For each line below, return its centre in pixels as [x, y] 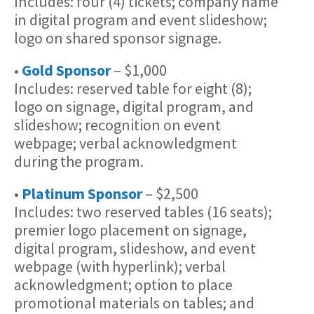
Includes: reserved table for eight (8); [133, 88]
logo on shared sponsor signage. [118, 37]
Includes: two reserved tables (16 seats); [143, 211]
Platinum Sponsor [82, 193]
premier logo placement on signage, [130, 230]
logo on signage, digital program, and [134, 106]
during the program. [79, 161]
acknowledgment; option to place [123, 284]
